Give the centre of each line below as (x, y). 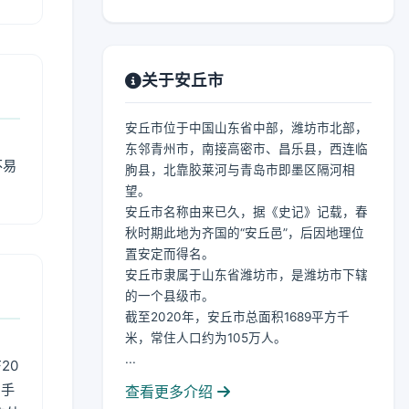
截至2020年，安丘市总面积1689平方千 (237, 317)
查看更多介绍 (171, 392)
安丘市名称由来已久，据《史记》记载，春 (246, 212)
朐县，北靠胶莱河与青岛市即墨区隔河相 (240, 170)
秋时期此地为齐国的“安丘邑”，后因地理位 (245, 233)
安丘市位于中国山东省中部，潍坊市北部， (246, 128)
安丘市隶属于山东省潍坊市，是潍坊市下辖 (246, 275)
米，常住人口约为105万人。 (206, 338)
